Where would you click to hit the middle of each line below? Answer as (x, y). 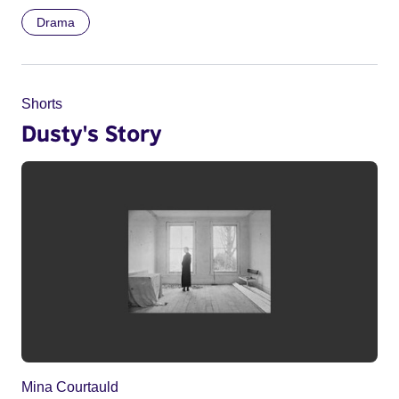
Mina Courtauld (70, 387)
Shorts (42, 104)
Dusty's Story (92, 133)
